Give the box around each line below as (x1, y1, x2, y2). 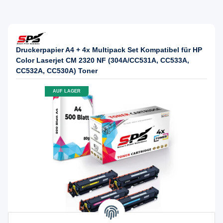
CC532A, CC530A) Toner (16, 66, 98, 75)
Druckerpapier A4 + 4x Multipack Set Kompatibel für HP (16, 45, 202, 54)
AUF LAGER (53, 89, 81, 94)
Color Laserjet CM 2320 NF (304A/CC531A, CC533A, (16, 56, 189, 64)
